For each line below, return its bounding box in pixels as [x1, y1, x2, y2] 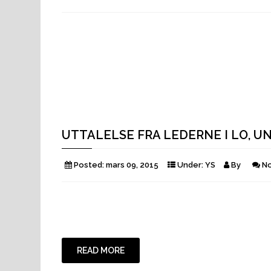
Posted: [72, 160, 106, 170]
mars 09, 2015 [106, 160, 158, 170]
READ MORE [77, 246, 125, 256]
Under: [175, 160, 205, 170]
